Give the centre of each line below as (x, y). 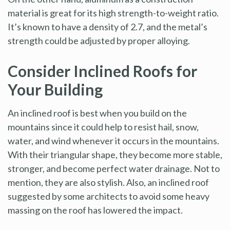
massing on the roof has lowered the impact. (95, 210)
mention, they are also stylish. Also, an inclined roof (108, 182)
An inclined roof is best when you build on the (97, 113)
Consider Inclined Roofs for (102, 71)
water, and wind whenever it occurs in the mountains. (113, 140)
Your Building (55, 89)
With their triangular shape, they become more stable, (115, 154)
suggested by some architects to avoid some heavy (109, 196)
